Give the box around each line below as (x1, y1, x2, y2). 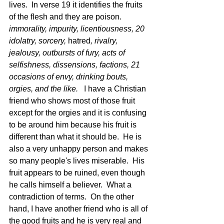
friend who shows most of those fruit (9, 96, 137, 105)
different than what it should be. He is (9, 132, 143, 141)
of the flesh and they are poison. (9, 12, 125, 21)
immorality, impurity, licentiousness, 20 (9, 24, 146, 33)
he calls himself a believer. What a (9, 180, 133, 189)
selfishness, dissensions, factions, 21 (9, 60, 142, 69)
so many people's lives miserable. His (9, 156, 146, 165)
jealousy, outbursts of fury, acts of (9, 48, 127, 57)
